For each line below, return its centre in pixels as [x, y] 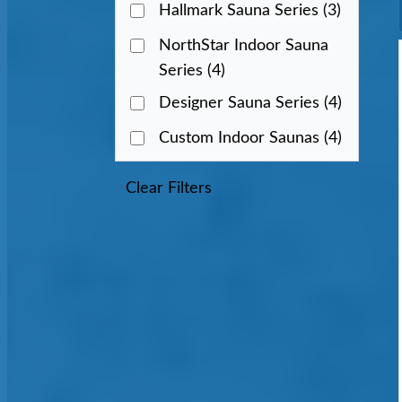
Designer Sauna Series [241, 103]
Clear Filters [169, 188]
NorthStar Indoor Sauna [244, 46]
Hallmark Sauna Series [241, 11]
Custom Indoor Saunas [241, 138]
